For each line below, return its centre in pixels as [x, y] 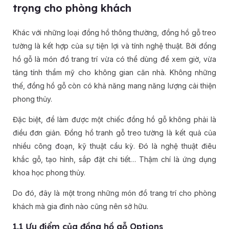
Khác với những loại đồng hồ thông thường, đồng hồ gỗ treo [114, 33]
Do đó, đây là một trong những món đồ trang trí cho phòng [114, 193]
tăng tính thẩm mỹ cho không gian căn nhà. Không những [114, 73]
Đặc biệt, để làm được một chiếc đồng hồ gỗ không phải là [114, 120]
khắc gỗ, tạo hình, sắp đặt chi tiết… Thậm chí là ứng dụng [114, 159]
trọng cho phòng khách [72, 8]
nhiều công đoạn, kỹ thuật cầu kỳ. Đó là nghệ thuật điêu [114, 146]
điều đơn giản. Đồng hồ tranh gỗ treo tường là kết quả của [114, 133]
